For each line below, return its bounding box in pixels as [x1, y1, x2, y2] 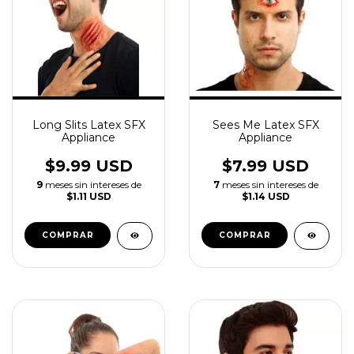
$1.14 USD [241, 190, 290, 202]
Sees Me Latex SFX [212, 118, 319, 132]
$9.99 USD [44, 156, 133, 175]
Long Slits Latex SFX [32, 118, 145, 132]
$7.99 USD [222, 156, 309, 175]
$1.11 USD [66, 190, 111, 202]
